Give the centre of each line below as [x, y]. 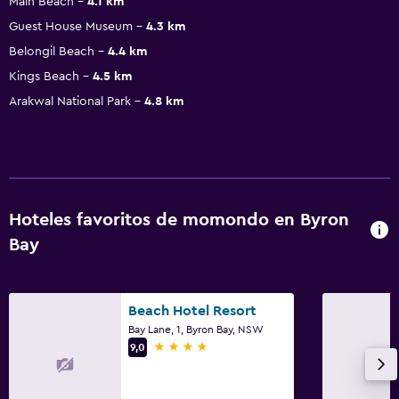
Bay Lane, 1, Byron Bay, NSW [196, 329]
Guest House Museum [71, 26]
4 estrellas [186, 346]
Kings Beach [44, 76]
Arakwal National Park [70, 101]
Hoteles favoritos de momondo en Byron [179, 220]
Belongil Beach [52, 51]
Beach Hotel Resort [192, 310]
